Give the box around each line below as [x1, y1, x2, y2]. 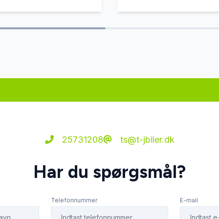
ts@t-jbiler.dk [117, 134, 175, 145]
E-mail [180, 197, 198, 204]
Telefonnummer [51, 197, 97, 204]
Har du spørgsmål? [33, 161, 186, 182]
